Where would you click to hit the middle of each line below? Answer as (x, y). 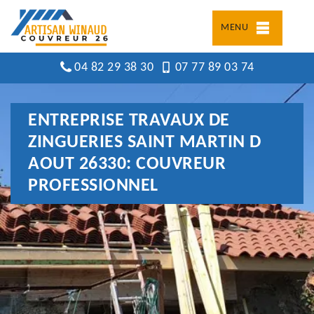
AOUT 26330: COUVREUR (127, 164)
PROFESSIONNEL (93, 186)
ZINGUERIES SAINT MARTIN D (145, 143)
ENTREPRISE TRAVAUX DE (129, 121)
